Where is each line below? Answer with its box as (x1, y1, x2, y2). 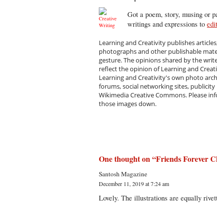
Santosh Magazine (99, 170, 148, 178)
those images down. (99, 99, 157, 108)
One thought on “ (99, 153, 156, 164)
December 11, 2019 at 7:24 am (99, 180, 170, 187)
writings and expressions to (127, 19, 207, 29)
